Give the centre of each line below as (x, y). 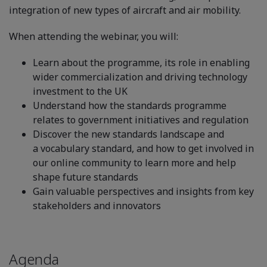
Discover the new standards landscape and (128, 134)
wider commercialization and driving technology (140, 77)
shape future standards (86, 177)
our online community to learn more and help (134, 162)
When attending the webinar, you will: (94, 36)
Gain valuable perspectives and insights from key (143, 191)
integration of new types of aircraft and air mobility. (125, 10)
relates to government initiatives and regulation (141, 119)
